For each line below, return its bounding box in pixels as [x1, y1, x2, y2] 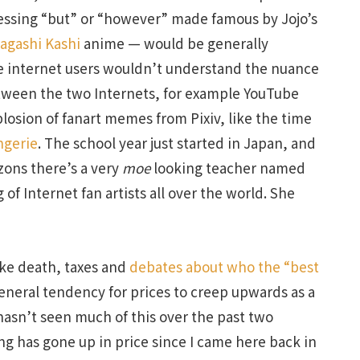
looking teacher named [150, 157, 305, 178]
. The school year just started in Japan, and [38, 132, 316, 153]
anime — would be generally [80, 32, 268, 53]
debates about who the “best [129, 256, 319, 276]
